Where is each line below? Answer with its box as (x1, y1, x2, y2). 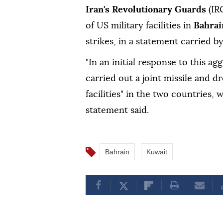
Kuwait (146, 147, 167, 156)
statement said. (86, 106, 149, 115)
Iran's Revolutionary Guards (86, 5, 209, 14)
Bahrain (105, 147, 129, 156)
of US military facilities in (86, 21, 194, 30)
